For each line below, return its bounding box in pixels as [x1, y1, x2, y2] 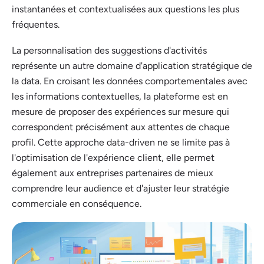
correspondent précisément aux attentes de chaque [12, 121, 230, 133]
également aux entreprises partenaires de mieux [12, 167, 213, 179]
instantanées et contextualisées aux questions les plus [12, 3, 239, 15]
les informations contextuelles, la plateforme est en [12, 90, 228, 102]
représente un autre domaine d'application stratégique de [12, 60, 252, 71]
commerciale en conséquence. [12, 197, 141, 209]
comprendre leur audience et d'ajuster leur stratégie [12, 182, 229, 194]
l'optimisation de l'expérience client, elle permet [12, 151, 214, 163]
